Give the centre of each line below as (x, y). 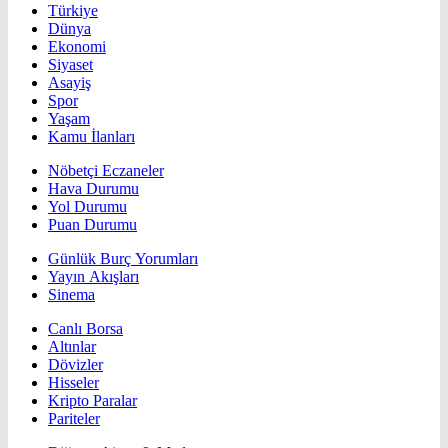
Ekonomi (77, 47)
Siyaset (70, 65)
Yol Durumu (87, 207)
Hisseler (73, 383)
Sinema (71, 295)
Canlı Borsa (85, 329)
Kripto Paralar (92, 401)
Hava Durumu (93, 189)
